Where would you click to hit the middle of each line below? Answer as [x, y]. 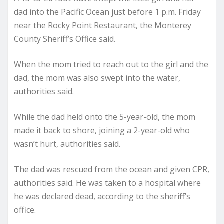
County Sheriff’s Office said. [65, 39]
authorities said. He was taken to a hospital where [107, 183]
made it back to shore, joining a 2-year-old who [102, 130]
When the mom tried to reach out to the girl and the [111, 64]
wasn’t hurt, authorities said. [67, 144]
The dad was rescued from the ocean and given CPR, [112, 169]
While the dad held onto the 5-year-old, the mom [105, 117]
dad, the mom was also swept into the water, [97, 78]
